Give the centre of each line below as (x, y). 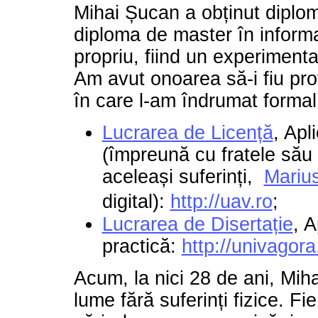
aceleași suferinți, (183, 176)
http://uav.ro (221, 201)
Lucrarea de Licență (187, 132)
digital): (136, 201)
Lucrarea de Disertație (197, 224)
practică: (142, 246)
